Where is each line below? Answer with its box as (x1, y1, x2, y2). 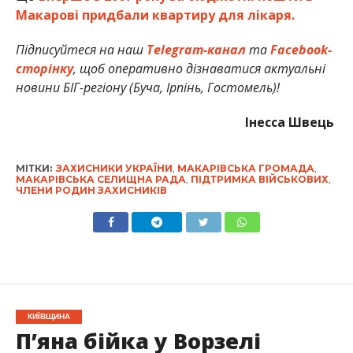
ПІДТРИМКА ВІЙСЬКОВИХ (190, 173, 329, 186)
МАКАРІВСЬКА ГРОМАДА (176, 162, 314, 175)
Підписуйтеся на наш (15, 41, 147, 59)
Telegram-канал (146, 41, 246, 59)
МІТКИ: (15, 162, 52, 175)
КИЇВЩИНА (27, 312, 70, 321)
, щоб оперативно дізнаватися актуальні (72, 60, 325, 78)
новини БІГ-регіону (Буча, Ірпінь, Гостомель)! (15, 79, 280, 97)
